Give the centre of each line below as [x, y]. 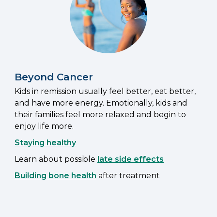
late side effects [131, 159]
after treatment [128, 176]
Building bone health [55, 176]
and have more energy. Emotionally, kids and [101, 103]
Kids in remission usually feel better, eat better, [105, 92]
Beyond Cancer [54, 77]
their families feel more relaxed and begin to [100, 115]
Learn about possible [56, 159]
